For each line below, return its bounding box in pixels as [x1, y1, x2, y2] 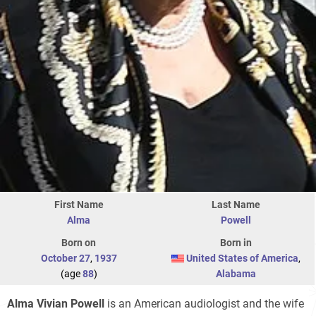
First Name [54, 198, 104, 210]
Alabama [216, 267, 256, 279]
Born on [61, 236, 96, 248]
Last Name [212, 198, 260, 210]
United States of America [186, 252, 298, 264]
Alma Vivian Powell [7, 296, 104, 310]
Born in [220, 236, 252, 248]
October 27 [40, 252, 90, 264]
